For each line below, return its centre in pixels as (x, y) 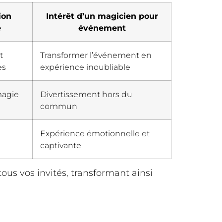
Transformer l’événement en (96, 55)
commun (59, 106)
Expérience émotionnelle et (95, 134)
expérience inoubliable (85, 67)
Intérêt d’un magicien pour (102, 16)
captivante (61, 145)
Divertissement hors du (86, 94)
